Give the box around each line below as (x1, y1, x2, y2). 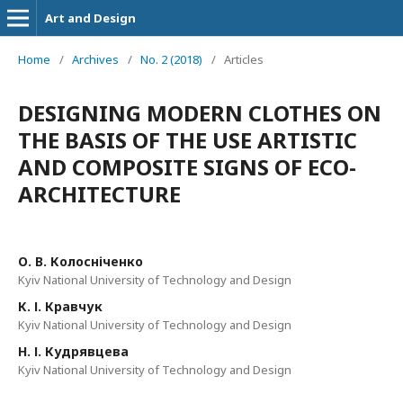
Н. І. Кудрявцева (18, 343, 129, 360)
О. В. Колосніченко (18, 253, 143, 270)
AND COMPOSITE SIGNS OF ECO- (18, 152, 356, 182)
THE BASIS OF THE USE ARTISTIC (18, 125, 357, 155)
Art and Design (45, 10, 136, 26)
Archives (72, 51, 119, 67)
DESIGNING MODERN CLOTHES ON (18, 98, 381, 128)
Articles (224, 51, 264, 67)
